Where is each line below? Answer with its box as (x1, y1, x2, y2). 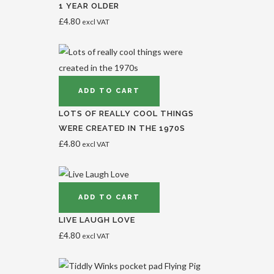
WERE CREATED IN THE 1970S (59, 124, 185, 133)
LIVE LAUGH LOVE (59, 215, 135, 224)
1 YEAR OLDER (59, 1, 119, 10)
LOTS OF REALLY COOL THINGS (59, 109, 194, 118)
